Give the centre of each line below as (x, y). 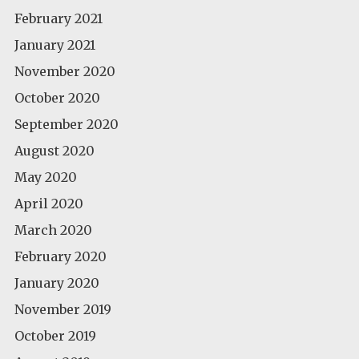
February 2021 (58, 18)
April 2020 (49, 203)
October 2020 (57, 97)
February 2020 (61, 256)
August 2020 (54, 150)
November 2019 (63, 309)
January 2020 (57, 282)
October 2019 (55, 335)
